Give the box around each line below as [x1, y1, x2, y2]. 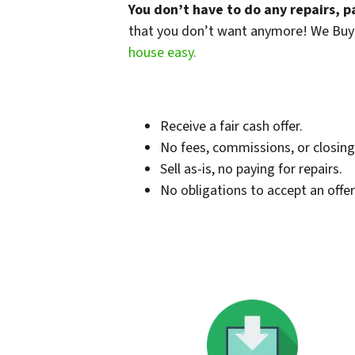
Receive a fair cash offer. [160, 116, 303, 137]
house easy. [128, 43, 197, 63]
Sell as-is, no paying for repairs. [160, 159, 342, 180]
